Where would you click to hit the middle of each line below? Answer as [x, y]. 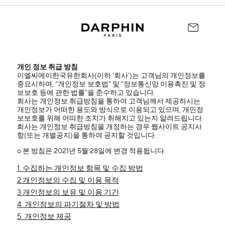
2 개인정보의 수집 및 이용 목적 [68, 181]
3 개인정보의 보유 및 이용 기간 [68, 193]
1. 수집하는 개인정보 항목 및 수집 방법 [80, 168]
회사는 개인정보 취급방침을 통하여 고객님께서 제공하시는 [108, 101]
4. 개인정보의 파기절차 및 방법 [68, 205]
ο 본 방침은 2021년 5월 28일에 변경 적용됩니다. [91, 151]
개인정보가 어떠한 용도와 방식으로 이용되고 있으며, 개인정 [110, 110]
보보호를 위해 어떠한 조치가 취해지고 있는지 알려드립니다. [110, 119]
